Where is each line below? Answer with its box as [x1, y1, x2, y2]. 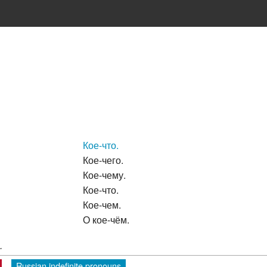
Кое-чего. [83, 152, 123, 166]
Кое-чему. [83, 167, 126, 181]
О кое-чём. [83, 212, 129, 226]
